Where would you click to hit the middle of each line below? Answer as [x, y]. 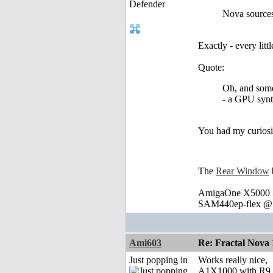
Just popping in [158, 260]
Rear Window [243, 171]
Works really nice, [233, 260]
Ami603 [145, 243]
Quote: [211, 68]
